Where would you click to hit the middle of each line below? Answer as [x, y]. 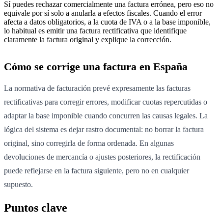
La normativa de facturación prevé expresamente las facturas [97, 88]
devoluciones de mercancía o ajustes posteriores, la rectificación [102, 157]
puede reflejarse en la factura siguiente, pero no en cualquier [96, 170]
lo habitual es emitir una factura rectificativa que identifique [95, 30]
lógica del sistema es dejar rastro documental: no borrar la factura [104, 129]
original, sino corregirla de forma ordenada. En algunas [89, 143]
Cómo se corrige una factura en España [96, 66]
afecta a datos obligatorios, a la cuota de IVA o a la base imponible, [107, 22]
